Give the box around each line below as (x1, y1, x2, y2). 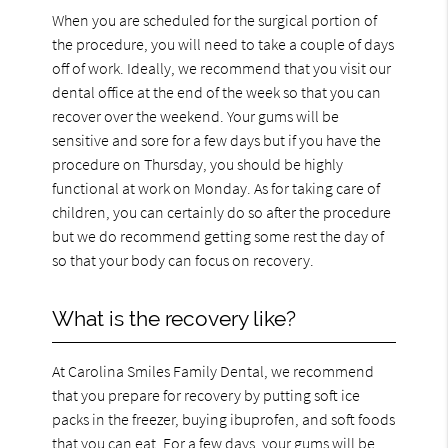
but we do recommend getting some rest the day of (52, 225, 385, 246)
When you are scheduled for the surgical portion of (52, 9, 378, 30)
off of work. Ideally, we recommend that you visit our (52, 57, 392, 78)
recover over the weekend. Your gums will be (52, 105, 340, 126)
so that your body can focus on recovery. (52, 249, 315, 270)
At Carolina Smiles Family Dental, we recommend (52, 360, 375, 381)
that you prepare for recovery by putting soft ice (52, 384, 361, 405)
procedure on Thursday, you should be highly (52, 153, 344, 174)
